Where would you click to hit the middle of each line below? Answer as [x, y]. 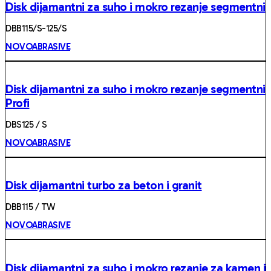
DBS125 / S [26, 124]
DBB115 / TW [30, 207]
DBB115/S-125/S [36, 28]
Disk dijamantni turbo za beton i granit [104, 185]
